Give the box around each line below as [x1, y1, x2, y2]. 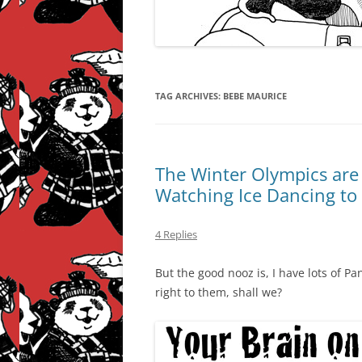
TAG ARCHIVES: [155, 90, 223, 102]
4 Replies [155, 227, 197, 242]
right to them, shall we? [155, 284, 282, 300]
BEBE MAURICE [223, 90, 287, 102]
